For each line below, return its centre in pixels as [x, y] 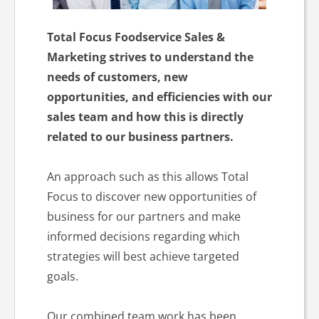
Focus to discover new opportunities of [151, 197]
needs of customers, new [117, 77]
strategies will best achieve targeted [143, 256]
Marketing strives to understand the [150, 57]
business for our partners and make [143, 216]
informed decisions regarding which [143, 236]
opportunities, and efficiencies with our [159, 97]
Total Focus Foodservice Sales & [136, 37]
